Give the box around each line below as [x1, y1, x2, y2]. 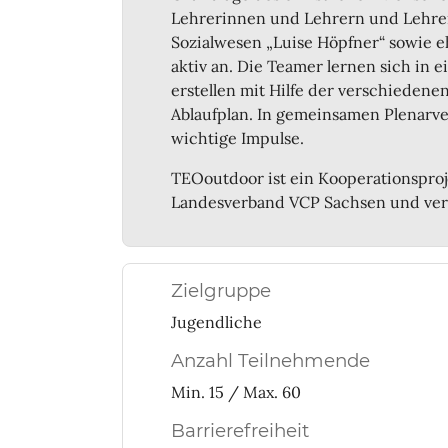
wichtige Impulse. [171, 127, 304, 148]
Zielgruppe [171, 278, 271, 302]
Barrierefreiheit [171, 418, 309, 442]
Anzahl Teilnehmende [171, 348, 370, 372]
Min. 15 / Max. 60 [171, 381, 301, 402]
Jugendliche [171, 311, 262, 332]
